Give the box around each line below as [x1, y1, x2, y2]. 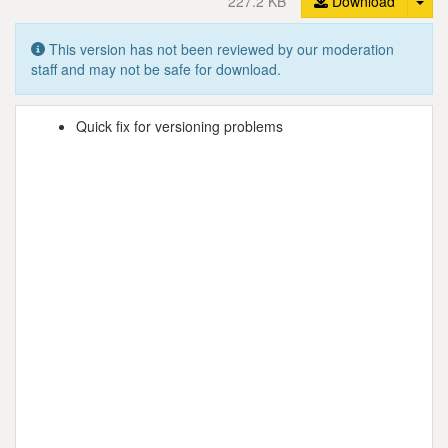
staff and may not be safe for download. [31, 58, 281, 79]
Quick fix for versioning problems [76, 115, 283, 136]
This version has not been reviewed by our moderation [45, 38, 394, 59]
